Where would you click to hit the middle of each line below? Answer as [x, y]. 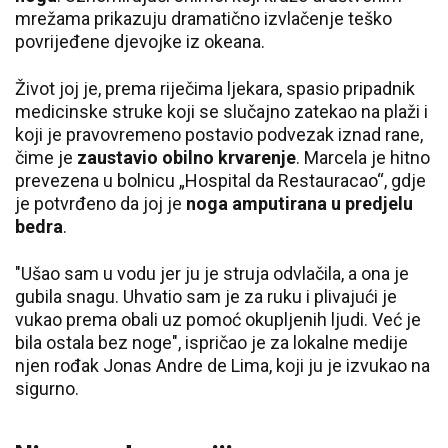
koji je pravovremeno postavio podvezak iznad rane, [219, 134]
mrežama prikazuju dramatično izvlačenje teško [203, 18]
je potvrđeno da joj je [100, 203]
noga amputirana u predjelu [299, 203]
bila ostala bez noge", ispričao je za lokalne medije [211, 342]
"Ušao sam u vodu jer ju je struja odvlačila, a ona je [212, 273]
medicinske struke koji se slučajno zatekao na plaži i [221, 111]
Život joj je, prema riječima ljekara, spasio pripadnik [215, 88]
